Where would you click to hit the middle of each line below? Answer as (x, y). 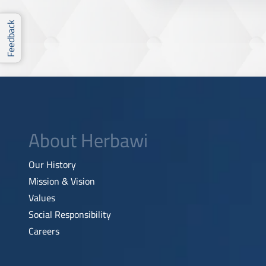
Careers (44, 231)
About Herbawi (88, 140)
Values (42, 198)
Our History (52, 164)
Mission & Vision (62, 181)
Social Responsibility (70, 214)
